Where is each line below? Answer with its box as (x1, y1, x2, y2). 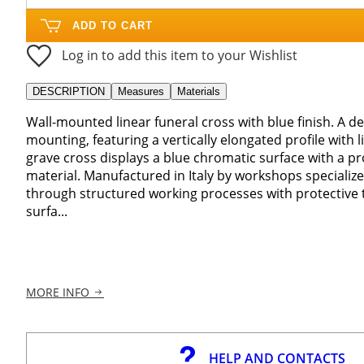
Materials (177, 84, 220, 97)
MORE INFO (26, 284, 89, 301)
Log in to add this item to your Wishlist (62, 45, 297, 64)
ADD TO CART (72, 19, 153, 32)
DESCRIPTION (32, 84, 105, 97)
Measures (118, 84, 164, 97)
